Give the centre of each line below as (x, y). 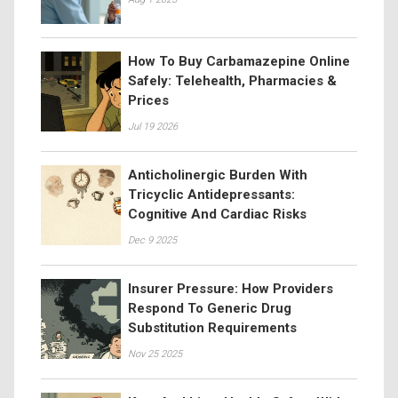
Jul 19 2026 (153, 127)
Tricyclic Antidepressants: (211, 195)
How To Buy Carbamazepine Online (239, 61)
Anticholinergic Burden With (218, 175)
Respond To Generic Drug (210, 308)
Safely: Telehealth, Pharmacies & (232, 81)
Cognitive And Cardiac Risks (217, 214)
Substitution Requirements (212, 328)
